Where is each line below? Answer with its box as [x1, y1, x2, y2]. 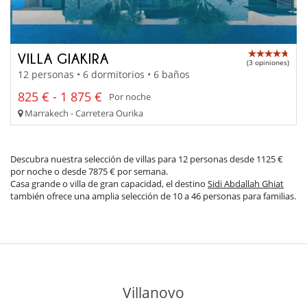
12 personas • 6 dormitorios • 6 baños [18, 67, 190, 81]
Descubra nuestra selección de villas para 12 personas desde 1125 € [10, 152, 283, 165]
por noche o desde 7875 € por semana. [10, 164, 168, 177]
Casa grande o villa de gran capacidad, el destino [10, 177, 208, 190]
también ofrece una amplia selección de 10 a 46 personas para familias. [10, 189, 296, 202]
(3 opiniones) [247, 58, 289, 68]
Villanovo [123, 282, 184, 302]
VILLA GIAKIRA [18, 51, 109, 66]
